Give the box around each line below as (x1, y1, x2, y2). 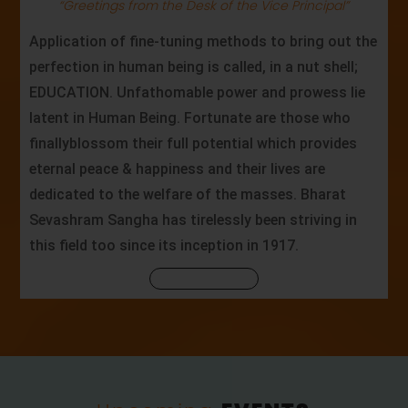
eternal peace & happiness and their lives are (29, 160, 326, 178)
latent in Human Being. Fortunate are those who (29, 109, 352, 127)
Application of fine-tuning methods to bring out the (29, 33, 378, 51)
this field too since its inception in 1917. (29, 237, 300, 255)
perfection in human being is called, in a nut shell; (29, 58, 359, 76)
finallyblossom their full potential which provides (29, 135, 358, 153)
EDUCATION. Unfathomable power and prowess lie (29, 84, 366, 102)
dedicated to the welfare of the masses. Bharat (29, 186, 347, 204)
